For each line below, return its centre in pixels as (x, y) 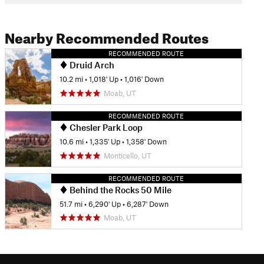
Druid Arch (91, 65)
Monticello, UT (127, 155)
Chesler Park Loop (105, 127)
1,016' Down (144, 79)
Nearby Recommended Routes (106, 36)
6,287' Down (147, 204)
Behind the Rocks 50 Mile (119, 189)
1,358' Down (146, 142)
